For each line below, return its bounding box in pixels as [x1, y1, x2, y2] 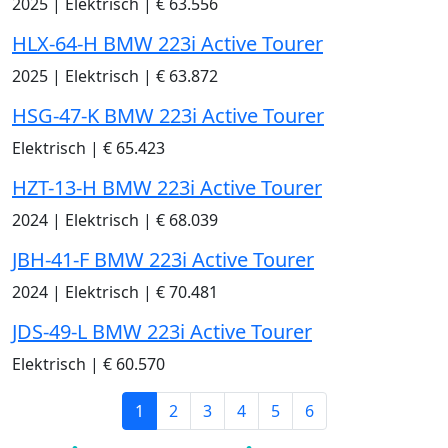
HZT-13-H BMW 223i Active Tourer [12, 174, 322, 202]
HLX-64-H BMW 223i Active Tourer [12, 30, 323, 58]
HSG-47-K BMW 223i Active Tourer [12, 102, 324, 130]
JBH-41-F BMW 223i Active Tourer [12, 246, 314, 274]
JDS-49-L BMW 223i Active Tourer [12, 318, 312, 346]
